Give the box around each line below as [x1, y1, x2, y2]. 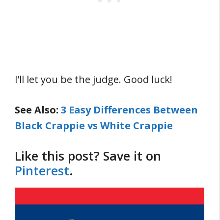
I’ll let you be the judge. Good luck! [15, 73, 172, 86]
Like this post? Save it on [15, 147, 161, 164]
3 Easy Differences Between [61, 103, 198, 116]
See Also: [15, 103, 61, 116]
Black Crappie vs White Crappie [15, 119, 173, 132]
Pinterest [15, 162, 69, 179]
